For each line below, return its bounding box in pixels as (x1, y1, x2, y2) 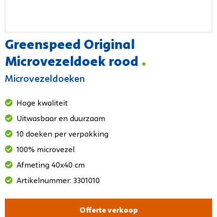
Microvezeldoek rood (5, 56, 141, 70)
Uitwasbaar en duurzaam (16, 115, 105, 124)
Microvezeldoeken (5, 75, 85, 85)
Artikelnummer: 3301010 (16, 177, 100, 186)
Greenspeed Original (5, 39, 135, 53)
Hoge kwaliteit (16, 100, 68, 108)
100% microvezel (16, 146, 75, 155)
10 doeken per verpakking (16, 131, 108, 139)
